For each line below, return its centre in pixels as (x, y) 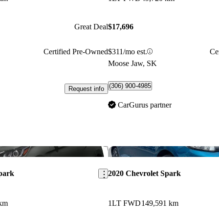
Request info (86, 89)
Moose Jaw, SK (132, 63)
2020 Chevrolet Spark (144, 173)
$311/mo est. (127, 51)
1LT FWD (124, 203)
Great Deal (91, 27)
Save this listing (118, 151)
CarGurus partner (144, 105)
